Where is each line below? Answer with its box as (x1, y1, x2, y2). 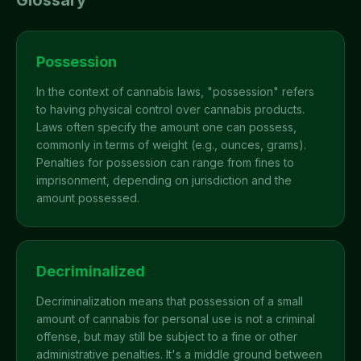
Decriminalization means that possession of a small (36, 294, 303, 308)
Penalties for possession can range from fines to (36, 156, 294, 169)
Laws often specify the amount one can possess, (36, 120, 297, 134)
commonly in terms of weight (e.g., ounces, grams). (36, 138, 306, 151)
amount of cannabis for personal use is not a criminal (36, 312, 315, 326)
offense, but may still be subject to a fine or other (36, 330, 297, 343)
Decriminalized (36, 263, 145, 280)
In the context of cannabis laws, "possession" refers (36, 85, 314, 98)
